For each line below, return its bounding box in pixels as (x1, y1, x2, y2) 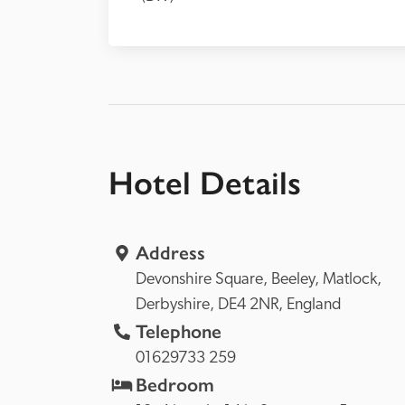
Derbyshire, (136, 297, 218, 314)
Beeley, (271, 271, 323, 288)
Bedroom (136, 373, 214, 397)
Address (136, 241, 205, 265)
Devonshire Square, (136, 271, 271, 288)
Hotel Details (108, 164, 301, 202)
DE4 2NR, (218, 297, 287, 314)
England (287, 297, 342, 314)
